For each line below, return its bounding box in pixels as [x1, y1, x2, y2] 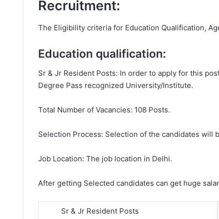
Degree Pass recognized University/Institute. [38, 81, 193, 90]
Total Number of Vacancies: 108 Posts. [38, 105, 170, 114]
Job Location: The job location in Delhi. [38, 154, 172, 163]
